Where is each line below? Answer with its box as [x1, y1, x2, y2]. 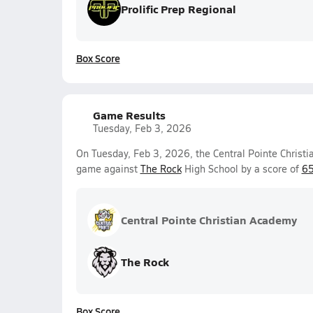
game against [75, 162, 140, 175]
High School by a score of [181, 162, 302, 175]
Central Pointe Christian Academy [120, 212, 297, 228]
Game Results [92, 107, 166, 123]
